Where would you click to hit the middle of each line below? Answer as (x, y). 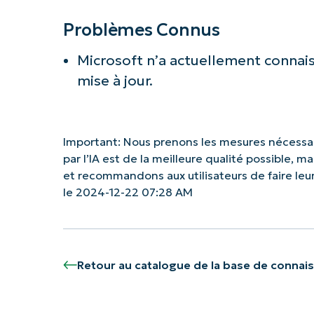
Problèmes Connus (141, 29)
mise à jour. (115, 80)
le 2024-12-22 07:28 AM (128, 192)
